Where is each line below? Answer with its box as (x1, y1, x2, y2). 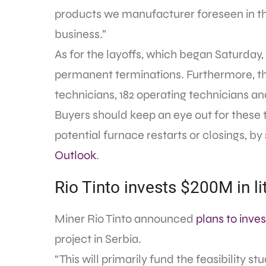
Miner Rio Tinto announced (55, 211, 196, 226)
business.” (55, 27, 106, 42)
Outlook (55, 148, 96, 163)
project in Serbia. (55, 232, 141, 246)
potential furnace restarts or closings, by (55, 128, 265, 142)
